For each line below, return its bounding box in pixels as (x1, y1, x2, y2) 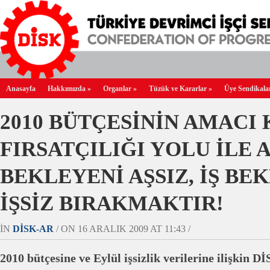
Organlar (103, 84, 131, 93)
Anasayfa (6, 84, 36, 93)
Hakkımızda (48, 84, 86, 93)
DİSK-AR (13, 223, 54, 234)
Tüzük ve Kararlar (149, 84, 207, 93)
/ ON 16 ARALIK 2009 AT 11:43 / (54, 223, 190, 234)
